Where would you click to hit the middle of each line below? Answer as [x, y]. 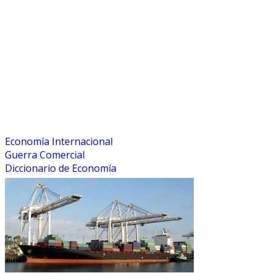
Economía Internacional [59, 142]
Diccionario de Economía [61, 168]
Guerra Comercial [45, 155]
